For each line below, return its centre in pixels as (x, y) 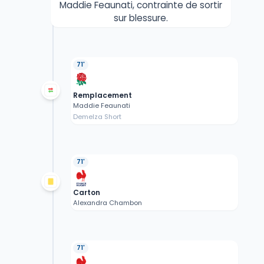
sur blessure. (141, 18)
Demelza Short (97, 117)
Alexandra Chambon (107, 203)
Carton (86, 193)
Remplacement (102, 95)
